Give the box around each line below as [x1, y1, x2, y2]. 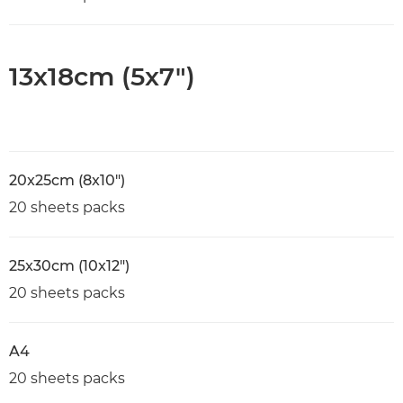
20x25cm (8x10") [9, 171, 125, 189]
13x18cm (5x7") [9, 60, 195, 92]
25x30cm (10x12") [9, 256, 130, 274]
